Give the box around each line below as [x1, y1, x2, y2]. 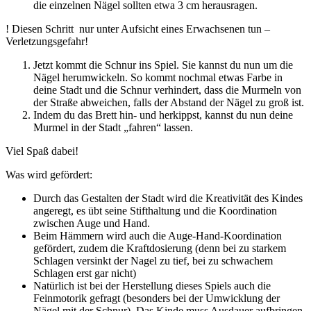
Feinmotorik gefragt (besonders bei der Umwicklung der [33, 292, 280, 304]
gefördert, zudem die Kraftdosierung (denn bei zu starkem [33, 242, 286, 254]
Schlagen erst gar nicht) [33, 267, 136, 279]
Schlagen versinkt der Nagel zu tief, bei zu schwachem [33, 254, 273, 267]
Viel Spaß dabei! [6, 144, 78, 157]
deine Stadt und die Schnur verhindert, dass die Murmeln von [33, 83, 301, 96]
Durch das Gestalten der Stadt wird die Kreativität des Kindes [33, 192, 303, 204]
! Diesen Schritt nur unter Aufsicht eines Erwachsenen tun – [6, 22, 270, 35]
